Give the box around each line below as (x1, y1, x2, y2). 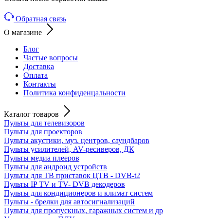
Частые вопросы (23, 53, 78, 62)
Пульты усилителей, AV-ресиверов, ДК (4, 145, 134, 153)
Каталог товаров (4, 109, 59, 118)
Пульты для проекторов (4, 127, 82, 136)
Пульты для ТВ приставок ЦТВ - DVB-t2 (4, 171, 140, 180)
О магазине (4, 28, 42, 36)
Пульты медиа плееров (4, 153, 79, 162)
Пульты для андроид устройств (4, 162, 107, 171)
